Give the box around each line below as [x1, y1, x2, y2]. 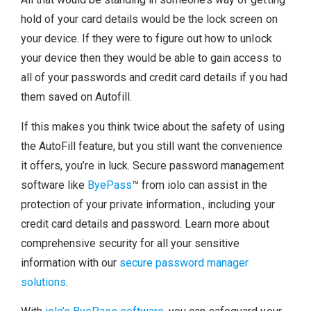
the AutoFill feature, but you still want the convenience [21, 139, 283, 153]
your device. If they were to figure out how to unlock [21, 32, 272, 46]
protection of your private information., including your [21, 197, 275, 211]
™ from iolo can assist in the [132, 178, 268, 192]
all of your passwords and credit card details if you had [21, 71, 287, 85]
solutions [21, 275, 67, 289]
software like [21, 178, 88, 192]
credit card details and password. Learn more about [21, 217, 270, 230]
